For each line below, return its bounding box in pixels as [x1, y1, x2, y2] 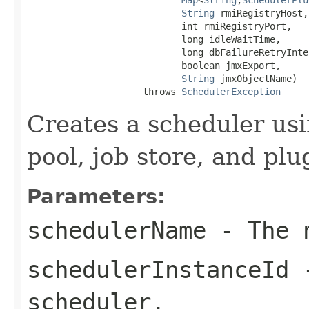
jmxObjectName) [215, 72, 297, 84]
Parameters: [27, 184, 166, 208]
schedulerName [27, 216, 206, 244]
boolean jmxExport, [27, 59, 281, 71]
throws [27, 86, 181, 97]
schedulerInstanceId [27, 255, 289, 283]
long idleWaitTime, [27, 33, 281, 45]
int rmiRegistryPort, [27, 20, 292, 32]
